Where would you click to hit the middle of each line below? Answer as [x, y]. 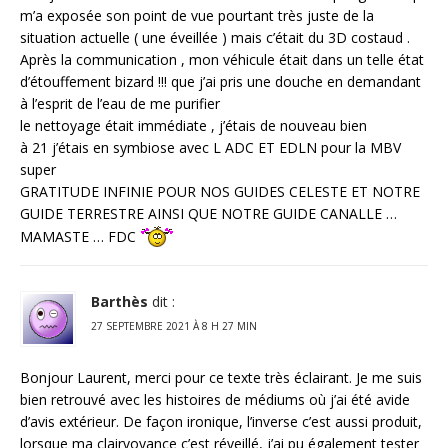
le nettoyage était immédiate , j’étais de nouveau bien [193, 125]
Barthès [119, 301]
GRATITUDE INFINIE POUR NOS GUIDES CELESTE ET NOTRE [220, 191]
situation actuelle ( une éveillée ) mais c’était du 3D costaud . [215, 37]
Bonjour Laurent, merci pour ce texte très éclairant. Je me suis [221, 377]
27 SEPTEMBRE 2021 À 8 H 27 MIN [174, 325]
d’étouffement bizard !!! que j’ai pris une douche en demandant [220, 81]
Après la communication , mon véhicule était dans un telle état [222, 59]
